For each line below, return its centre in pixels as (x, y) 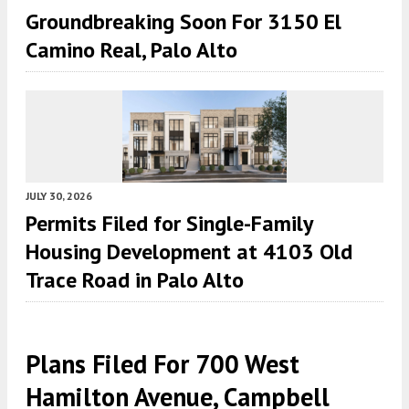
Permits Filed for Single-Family (169, 223)
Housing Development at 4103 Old (189, 251)
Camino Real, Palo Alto (131, 49)
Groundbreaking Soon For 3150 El (184, 21)
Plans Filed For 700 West (163, 363)
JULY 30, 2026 (59, 195)
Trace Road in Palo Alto (135, 279)
